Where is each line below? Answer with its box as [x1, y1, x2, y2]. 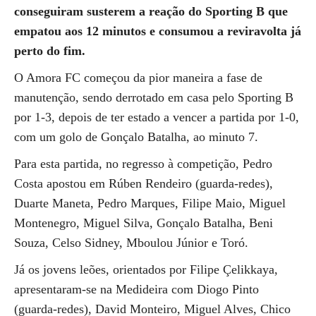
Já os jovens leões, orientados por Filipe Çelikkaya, [14, 262, 278, 276]
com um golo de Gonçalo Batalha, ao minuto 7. [14, 130, 258, 144]
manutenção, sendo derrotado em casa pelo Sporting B [14, 90, 293, 104]
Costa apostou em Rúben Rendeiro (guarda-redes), [14, 176, 273, 190]
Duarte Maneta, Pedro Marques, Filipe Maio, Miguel [14, 196, 286, 210]
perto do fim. [14, 44, 85, 58]
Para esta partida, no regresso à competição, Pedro [14, 157, 272, 171]
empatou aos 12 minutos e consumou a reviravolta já [14, 24, 301, 38]
